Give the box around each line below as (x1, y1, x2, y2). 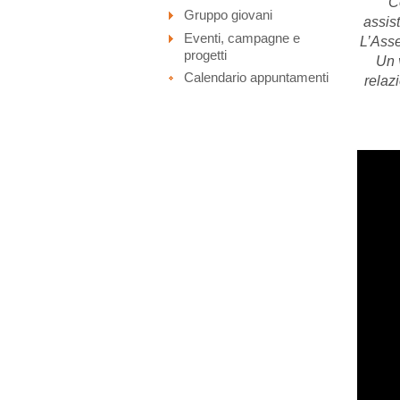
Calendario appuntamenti (184, 70, 329, 85)
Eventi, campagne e (184, 30, 301, 46)
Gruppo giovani (184, 7, 273, 22)
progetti (184, 47, 228, 62)
